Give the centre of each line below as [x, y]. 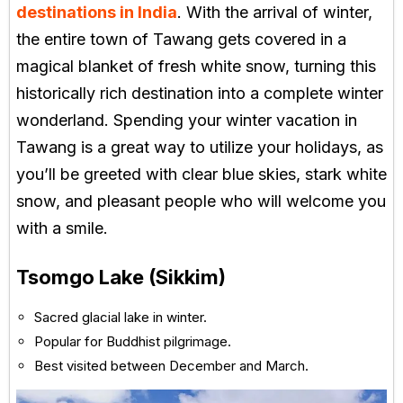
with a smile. [62, 228]
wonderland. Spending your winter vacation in [187, 120]
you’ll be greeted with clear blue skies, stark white [201, 174]
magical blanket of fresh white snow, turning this [196, 66]
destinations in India [97, 12]
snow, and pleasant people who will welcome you [201, 201]
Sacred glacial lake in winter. [121, 317]
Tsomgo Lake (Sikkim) [121, 277]
